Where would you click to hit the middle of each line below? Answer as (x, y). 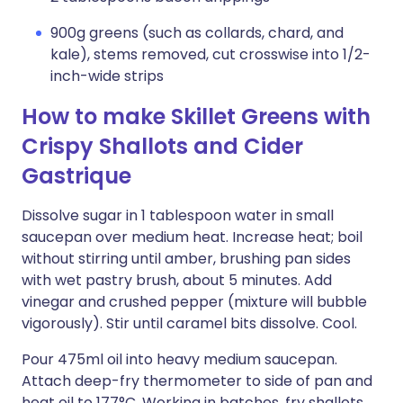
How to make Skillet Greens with (196, 116)
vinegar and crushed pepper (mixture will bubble (194, 302)
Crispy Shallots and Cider (162, 146)
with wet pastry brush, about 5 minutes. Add (177, 280)
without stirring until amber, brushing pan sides (186, 259)
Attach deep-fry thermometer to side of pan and (197, 381)
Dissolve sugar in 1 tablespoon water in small (178, 215)
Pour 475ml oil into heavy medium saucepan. (179, 359)
